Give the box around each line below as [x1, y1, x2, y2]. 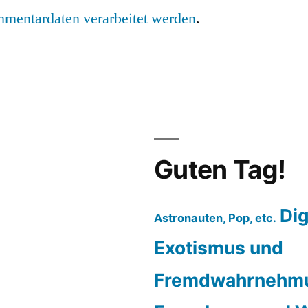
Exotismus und [154, 236, 283, 259]
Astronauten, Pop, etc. [154, 211, 276, 225]
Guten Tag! [154, 154, 286, 186]
